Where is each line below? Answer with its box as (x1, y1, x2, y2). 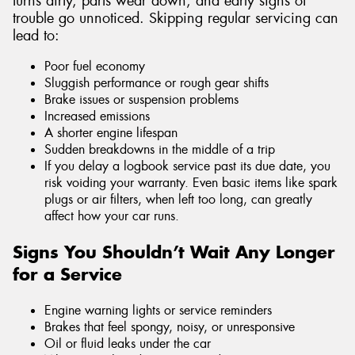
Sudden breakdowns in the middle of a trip (44, 141, 275, 158)
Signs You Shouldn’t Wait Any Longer (13, 241, 335, 264)
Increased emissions (44, 108, 150, 125)
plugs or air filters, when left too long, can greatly (44, 191, 312, 208)
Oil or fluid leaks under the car (44, 335, 211, 353)
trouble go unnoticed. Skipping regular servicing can (13, 8, 338, 28)
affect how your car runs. (44, 208, 179, 225)
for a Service (13, 263, 122, 286)
